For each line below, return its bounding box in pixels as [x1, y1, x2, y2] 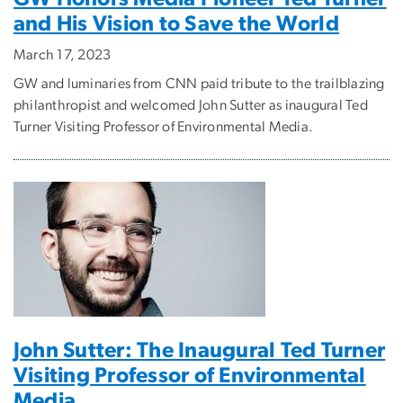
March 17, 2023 [13, 48, 112, 63]
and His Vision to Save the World [13, 13, 339, 36]
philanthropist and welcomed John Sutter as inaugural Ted [13, 98, 368, 113]
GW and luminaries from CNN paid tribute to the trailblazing [13, 76, 385, 92]
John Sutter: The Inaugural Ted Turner [13, 340, 386, 363]
